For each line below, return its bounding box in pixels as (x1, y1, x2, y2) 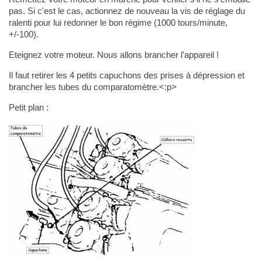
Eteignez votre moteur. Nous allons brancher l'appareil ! (8, 49, 219, 60)
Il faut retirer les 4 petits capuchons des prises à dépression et (8, 70, 244, 80)
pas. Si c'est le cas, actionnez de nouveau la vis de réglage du (8, 5, 245, 16)
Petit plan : (8, 102, 49, 112)
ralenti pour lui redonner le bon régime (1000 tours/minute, (8, 17, 227, 27)
